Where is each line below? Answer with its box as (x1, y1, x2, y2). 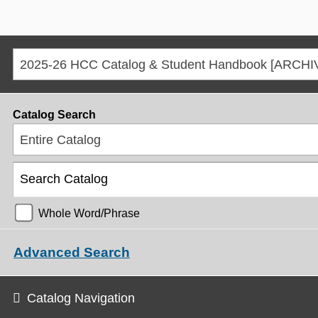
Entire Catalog (20, 133, 101, 147)
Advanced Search (13, 245, 130, 261)
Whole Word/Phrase (38, 206, 140, 219)
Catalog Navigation (27, 291, 135, 305)
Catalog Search (13, 109, 96, 121)
